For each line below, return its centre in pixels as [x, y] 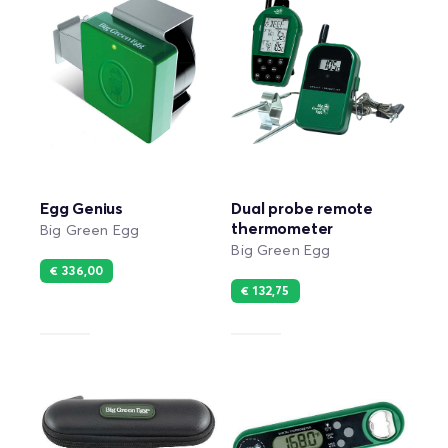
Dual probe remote [302, 209]
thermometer [282, 229]
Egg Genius [81, 209]
